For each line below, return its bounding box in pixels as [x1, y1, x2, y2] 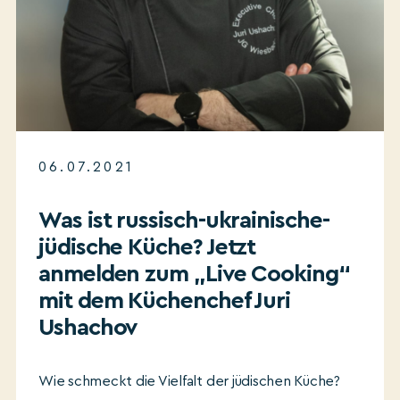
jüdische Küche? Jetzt [38, 236, 256, 259]
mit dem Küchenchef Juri [38, 289, 291, 312]
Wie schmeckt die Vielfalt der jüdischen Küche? [38, 374, 340, 388]
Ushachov [38, 316, 138, 339]
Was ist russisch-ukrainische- [38, 209, 329, 232]
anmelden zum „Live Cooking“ [38, 262, 350, 286]
